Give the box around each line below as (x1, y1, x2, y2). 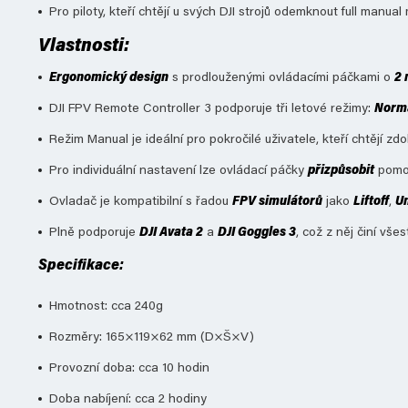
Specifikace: (38, 259, 124, 273)
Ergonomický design (49, 72, 168, 85)
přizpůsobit (308, 165, 374, 178)
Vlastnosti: (38, 37, 129, 56)
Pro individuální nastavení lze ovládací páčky (49, 165, 308, 178)
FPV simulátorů (232, 196, 322, 209)
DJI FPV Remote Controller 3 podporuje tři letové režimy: (49, 103, 374, 116)
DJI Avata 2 (139, 227, 203, 240)
